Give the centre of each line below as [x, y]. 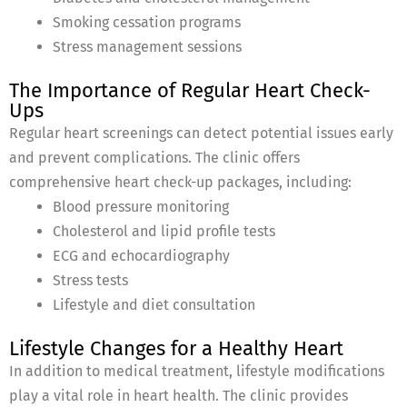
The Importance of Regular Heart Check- [190, 91]
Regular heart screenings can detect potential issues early [201, 134]
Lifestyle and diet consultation [154, 305]
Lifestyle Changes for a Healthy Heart [176, 349]
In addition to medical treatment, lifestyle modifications [197, 372]
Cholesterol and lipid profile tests [164, 232]
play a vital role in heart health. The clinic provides [179, 396]
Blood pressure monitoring [141, 207]
